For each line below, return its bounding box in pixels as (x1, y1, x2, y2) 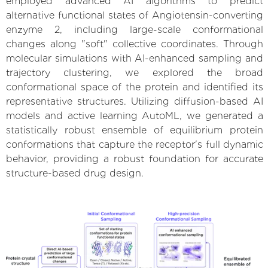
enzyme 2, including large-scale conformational (6, 23, 263, 35)
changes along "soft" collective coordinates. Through (6, 38, 263, 50)
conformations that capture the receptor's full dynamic (6, 138, 263, 150)
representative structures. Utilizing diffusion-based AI (6, 95, 263, 107)
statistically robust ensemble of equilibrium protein (6, 124, 263, 136)
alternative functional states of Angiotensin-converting (6, 9, 263, 21)
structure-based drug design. (6, 167, 144, 179)
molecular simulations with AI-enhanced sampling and (6, 52, 263, 64)
